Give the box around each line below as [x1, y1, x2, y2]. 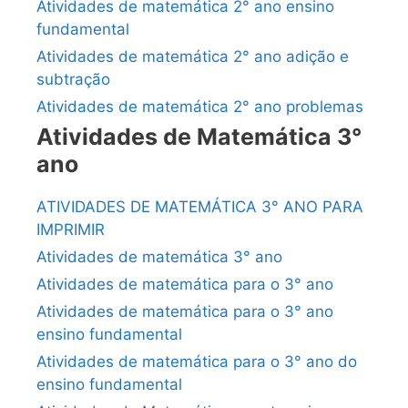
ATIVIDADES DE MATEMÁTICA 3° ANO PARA [36, 198, 363, 217]
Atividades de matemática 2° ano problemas [36, 97, 363, 117]
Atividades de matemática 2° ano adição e [36, 47, 349, 66]
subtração [36, 70, 110, 89]
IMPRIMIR [36, 220, 105, 240]
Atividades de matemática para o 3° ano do [36, 352, 357, 372]
